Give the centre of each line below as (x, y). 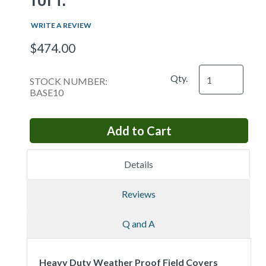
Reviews (138, 194)
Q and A (138, 224)
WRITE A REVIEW (61, 25)
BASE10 (47, 92)
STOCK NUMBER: (69, 81)
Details (138, 164)
